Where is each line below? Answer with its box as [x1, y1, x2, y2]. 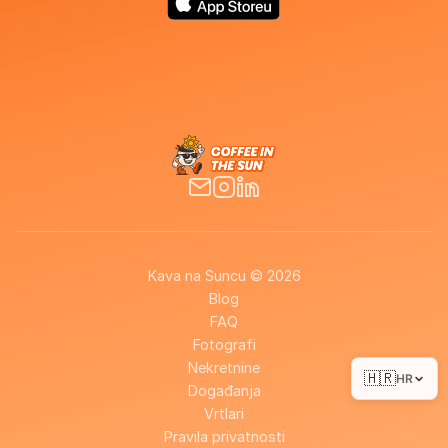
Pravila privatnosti [163, 428, 285, 445]
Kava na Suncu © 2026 [147, 267, 301, 284]
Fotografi [192, 336, 256, 353]
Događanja [187, 382, 261, 399]
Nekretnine [188, 359, 260, 376]
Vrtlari [204, 405, 244, 422]
